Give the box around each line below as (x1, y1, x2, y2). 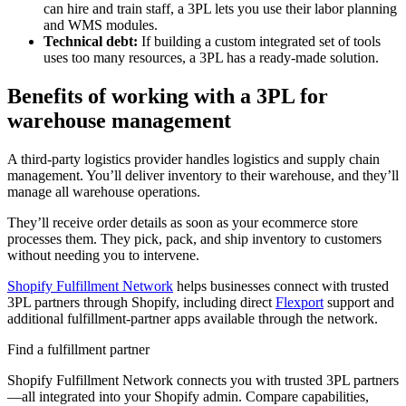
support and (324, 295, 394, 311)
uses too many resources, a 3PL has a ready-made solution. (43, 50, 379, 66)
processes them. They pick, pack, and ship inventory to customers (7, 231, 382, 247)
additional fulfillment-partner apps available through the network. (7, 311, 378, 327)
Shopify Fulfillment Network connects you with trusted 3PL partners (7, 372, 399, 389)
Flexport (275, 295, 324, 311)
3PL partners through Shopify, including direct (7, 295, 275, 311)
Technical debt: (43, 34, 141, 50)
